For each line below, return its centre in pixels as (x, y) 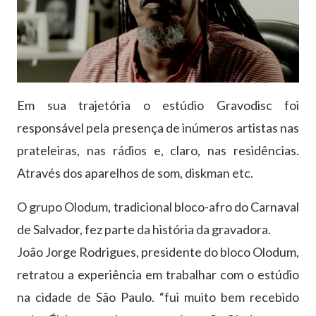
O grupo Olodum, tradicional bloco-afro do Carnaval (158, 207)
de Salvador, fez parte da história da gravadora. (144, 230)
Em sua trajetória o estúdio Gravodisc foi (158, 105)
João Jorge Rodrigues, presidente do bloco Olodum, (158, 252)
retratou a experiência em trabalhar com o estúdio (158, 275)
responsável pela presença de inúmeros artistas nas (158, 128)
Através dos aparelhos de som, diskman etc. (135, 173)
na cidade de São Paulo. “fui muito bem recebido (158, 297)
